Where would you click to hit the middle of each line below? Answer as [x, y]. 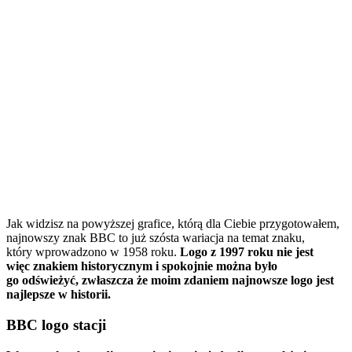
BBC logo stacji [56, 325]
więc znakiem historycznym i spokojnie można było [142, 266]
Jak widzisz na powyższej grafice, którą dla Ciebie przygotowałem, [173, 224]
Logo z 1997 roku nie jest [245, 252]
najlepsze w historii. [60, 295]
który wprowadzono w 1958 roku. [92, 252]
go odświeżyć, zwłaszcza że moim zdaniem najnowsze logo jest [170, 280]
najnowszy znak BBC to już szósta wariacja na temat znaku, [156, 238]
